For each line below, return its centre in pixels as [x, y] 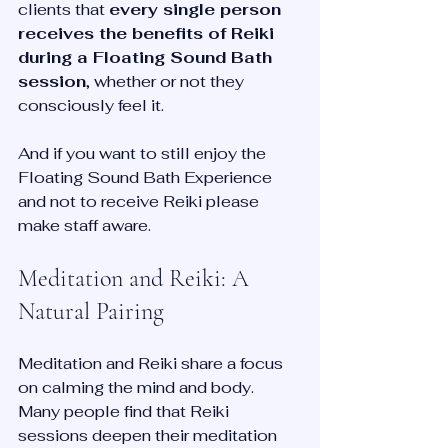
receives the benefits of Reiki [148, 33]
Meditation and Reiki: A [136, 278]
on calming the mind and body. [138, 387]
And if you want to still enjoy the [144, 153]
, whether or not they [167, 81]
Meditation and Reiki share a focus [152, 363]
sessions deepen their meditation [149, 435]
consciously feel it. [91, 105]
